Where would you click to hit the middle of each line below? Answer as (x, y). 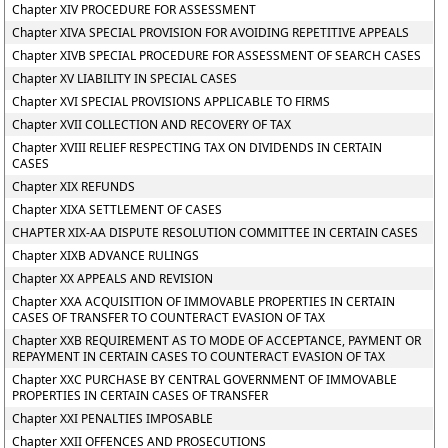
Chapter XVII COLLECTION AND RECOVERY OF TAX (152, 124)
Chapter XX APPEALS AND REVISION (113, 278)
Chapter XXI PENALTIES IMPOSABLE (113, 418)
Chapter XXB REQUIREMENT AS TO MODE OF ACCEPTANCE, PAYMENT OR (217, 340)
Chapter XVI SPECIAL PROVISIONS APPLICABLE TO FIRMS (171, 101)
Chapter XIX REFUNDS (74, 186)
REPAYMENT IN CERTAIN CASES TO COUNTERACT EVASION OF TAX (199, 356)
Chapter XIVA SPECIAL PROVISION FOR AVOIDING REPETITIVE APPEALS (211, 32)
